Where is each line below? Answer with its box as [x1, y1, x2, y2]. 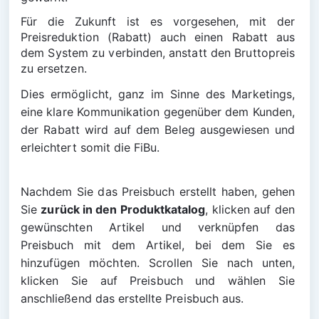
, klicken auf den [205, 202, 299, 216]
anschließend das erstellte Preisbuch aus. [21, 291, 244, 305]
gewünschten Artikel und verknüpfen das [21, 220, 298, 234]
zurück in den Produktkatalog [41, 202, 206, 216]
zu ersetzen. [21, 61, 87, 75]
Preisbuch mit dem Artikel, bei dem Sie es [21, 238, 298, 252]
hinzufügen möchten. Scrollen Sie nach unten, [21, 256, 298, 270]
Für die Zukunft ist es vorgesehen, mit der [21, 14, 298, 28]
